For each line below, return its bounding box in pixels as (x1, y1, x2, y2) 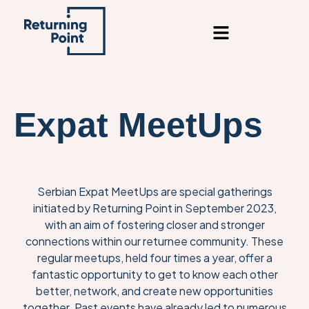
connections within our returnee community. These (26, 234, 283, 248)
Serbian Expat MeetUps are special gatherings (37, 184, 272, 199)
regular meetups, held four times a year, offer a (37, 250, 272, 265)
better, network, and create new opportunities (36, 283, 273, 298)
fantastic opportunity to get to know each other (31, 267, 278, 281)
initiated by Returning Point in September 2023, (32, 201, 277, 215)
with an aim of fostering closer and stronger (44, 217, 265, 232)
